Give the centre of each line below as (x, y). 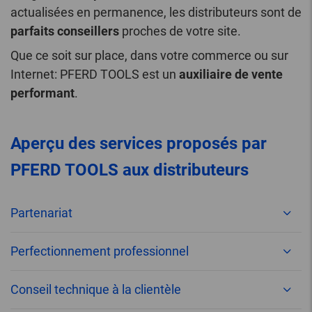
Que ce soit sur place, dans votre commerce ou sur (149, 56)
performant (42, 93)
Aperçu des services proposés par (139, 144)
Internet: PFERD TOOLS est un (95, 75)
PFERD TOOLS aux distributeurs (130, 170)
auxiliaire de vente (231, 75)
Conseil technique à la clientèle (96, 290)
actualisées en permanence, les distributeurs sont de (156, 13)
